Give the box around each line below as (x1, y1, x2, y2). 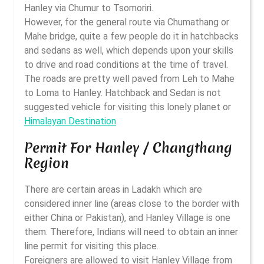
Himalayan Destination (24, 115, 116, 127)
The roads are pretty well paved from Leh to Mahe (24, 73, 235, 84)
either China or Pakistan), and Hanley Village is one (24, 212, 230, 223)
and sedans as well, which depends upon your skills (24, 45, 233, 56)
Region (24, 154, 69, 172)
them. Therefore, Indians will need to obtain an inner (24, 226, 238, 237)
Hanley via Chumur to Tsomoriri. (24, 2, 153, 14)
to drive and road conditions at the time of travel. (24, 59, 228, 70)
